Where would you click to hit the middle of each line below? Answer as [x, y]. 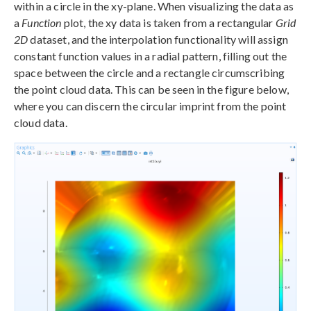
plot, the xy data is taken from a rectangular [168, 22]
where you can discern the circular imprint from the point [150, 106]
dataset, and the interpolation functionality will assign [158, 39]
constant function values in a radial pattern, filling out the [151, 56]
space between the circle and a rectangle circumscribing [150, 72]
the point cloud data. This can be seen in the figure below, [151, 89]
